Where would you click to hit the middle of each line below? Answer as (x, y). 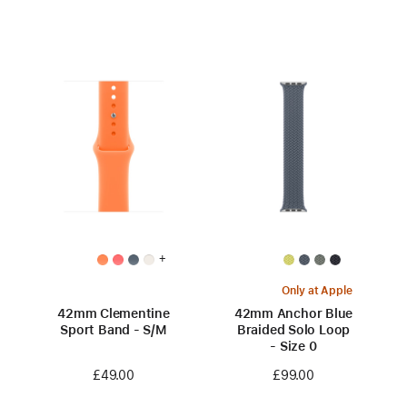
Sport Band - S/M (114, 329)
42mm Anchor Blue (293, 313)
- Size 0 (293, 346)
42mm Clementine (114, 313)
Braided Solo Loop (293, 329)
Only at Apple (317, 290)
